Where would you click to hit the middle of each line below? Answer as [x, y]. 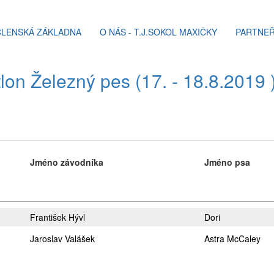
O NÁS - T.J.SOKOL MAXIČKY [158, 32]
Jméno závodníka [67, 162]
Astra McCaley [232, 239]
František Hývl [57, 217]
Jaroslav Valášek [62, 239]
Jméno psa [227, 162]
